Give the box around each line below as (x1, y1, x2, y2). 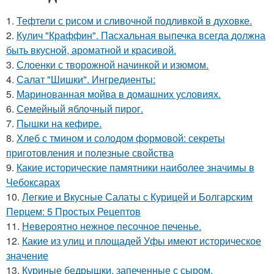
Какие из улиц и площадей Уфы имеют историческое (22, 233, 261, 248)
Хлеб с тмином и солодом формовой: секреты (17, 130, 225, 145)
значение (6, 248, 48, 262)
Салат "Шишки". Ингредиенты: (17, 72, 155, 86)
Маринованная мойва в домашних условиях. (17, 86, 221, 101)
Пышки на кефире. (17, 116, 102, 130)
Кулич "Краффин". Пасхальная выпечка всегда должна (17, 28, 265, 42)
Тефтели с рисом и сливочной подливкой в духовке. (17, 13, 252, 28)
